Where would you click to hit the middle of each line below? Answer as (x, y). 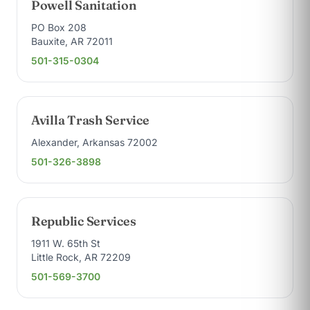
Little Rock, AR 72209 (81, 257)
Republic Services (84, 221)
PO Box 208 (59, 27)
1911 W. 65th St (66, 243)
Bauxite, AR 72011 (72, 41)
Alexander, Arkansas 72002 (94, 142)
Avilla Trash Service (90, 120)
